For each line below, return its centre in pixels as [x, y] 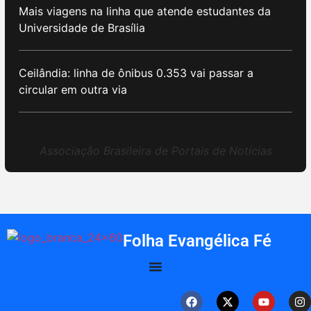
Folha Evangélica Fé [197, 241]
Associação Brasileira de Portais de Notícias [155, 151]
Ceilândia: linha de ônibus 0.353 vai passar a [136, 73]
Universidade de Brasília [82, 28]
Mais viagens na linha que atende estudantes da [145, 11]
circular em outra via [73, 90]
